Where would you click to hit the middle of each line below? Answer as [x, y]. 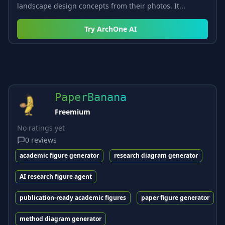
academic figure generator [59, 155]
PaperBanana [91, 97]
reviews [44, 140]
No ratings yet [41, 128]
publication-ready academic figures [73, 197]
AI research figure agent [56, 176]
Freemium [73, 111]
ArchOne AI [117, 29]
